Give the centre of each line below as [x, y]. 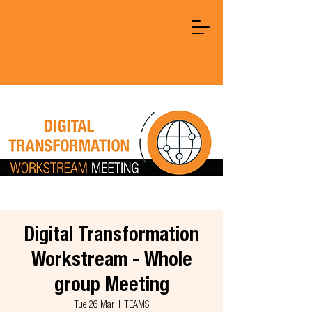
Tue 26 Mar [94, 306]
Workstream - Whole [111, 262]
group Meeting [111, 287]
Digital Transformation [111, 237]
